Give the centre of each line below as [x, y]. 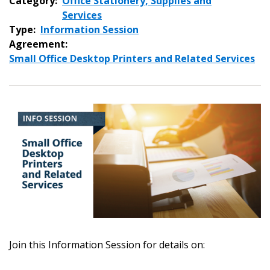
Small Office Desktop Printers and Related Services [132, 58]
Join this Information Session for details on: [107, 244]
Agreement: [38, 44]
